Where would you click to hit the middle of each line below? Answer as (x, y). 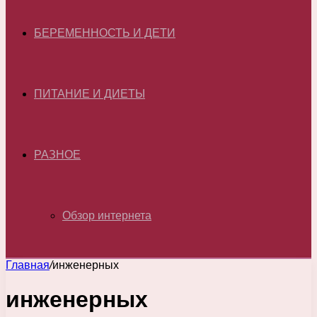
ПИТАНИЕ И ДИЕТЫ (90, 94)
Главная (28, 265)
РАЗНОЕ (57, 155)
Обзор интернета (107, 215)
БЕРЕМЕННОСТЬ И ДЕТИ (105, 33)
